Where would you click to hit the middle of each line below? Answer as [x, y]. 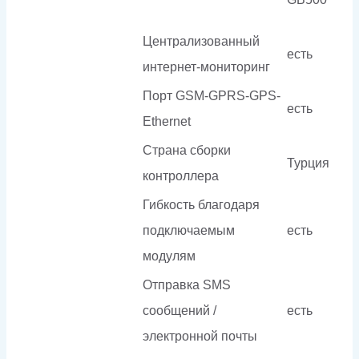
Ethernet [167, 121]
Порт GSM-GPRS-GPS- [212, 95]
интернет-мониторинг [206, 67]
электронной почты [200, 336]
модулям [169, 256]
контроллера [181, 175]
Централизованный [201, 41]
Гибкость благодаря [201, 204]
